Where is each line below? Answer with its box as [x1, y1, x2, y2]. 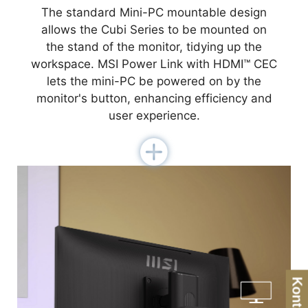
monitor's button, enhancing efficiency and [36, 91, 272, 106]
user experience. [108, 109, 200, 123]
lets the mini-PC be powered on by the [47, 74, 261, 89]
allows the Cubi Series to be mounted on [41, 23, 267, 37]
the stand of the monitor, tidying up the [46, 40, 262, 54]
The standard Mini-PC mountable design [41, 5, 267, 20]
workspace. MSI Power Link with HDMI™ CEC [31, 57, 277, 71]
